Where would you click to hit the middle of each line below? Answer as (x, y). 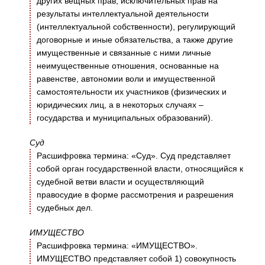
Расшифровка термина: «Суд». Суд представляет (134, 156)
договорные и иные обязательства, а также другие (135, 40)
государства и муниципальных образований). (125, 118)
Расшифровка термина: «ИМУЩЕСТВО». (117, 246)
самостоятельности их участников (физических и (132, 92)
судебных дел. (65, 208)
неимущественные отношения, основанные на (128, 66)
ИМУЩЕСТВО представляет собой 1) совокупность (136, 259)
